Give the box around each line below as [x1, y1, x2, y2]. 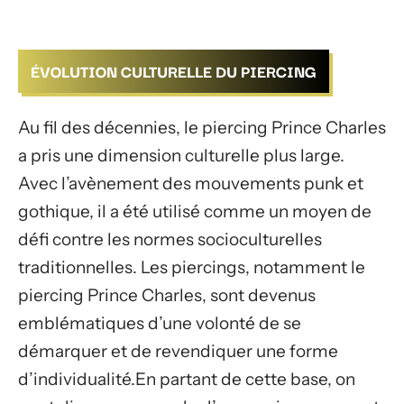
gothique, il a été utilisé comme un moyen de [18, 200, 372, 222]
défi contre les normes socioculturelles [18, 228, 322, 250]
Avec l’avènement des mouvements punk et [18, 172, 363, 194]
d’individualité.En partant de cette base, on [18, 368, 355, 390]
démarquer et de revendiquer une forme [18, 340, 338, 362]
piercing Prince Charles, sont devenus [18, 284, 316, 306]
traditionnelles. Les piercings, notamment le [18, 256, 365, 278]
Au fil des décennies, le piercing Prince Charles [18, 116, 386, 138]
